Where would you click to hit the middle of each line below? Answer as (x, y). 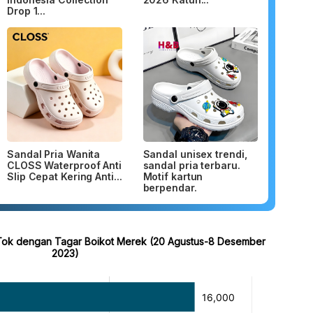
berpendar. (170, 188)
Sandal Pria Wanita (54, 154)
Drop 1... (27, 10)
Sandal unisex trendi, (195, 154)
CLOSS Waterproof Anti (64, 166)
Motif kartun (173, 177)
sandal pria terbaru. (191, 166)
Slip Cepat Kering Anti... (65, 177)
